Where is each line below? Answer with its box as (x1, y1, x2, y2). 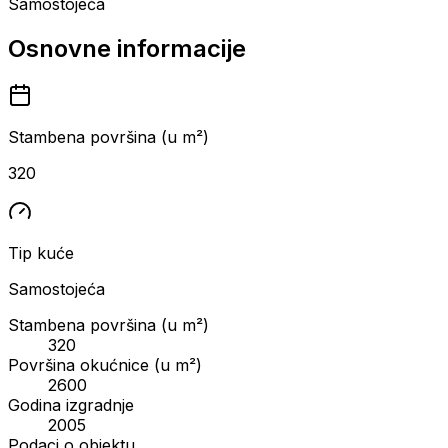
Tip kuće (8, 242, 74, 263)
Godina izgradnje (8, 394, 134, 415)
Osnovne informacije (8, 33, 246, 63)
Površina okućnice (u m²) (8, 354, 202, 375)
